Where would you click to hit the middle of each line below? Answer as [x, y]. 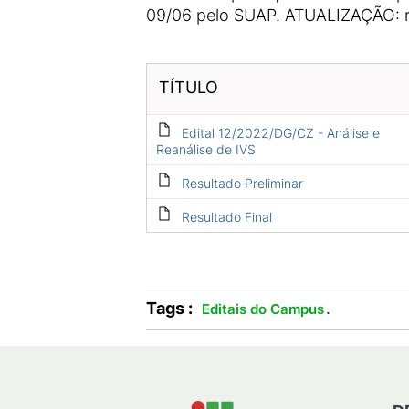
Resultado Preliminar [242, 183]
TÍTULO [188, 87]
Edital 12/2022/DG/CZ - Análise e [280, 133]
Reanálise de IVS [205, 149]
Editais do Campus [263, 309]
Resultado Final [226, 217]
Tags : [169, 308]
